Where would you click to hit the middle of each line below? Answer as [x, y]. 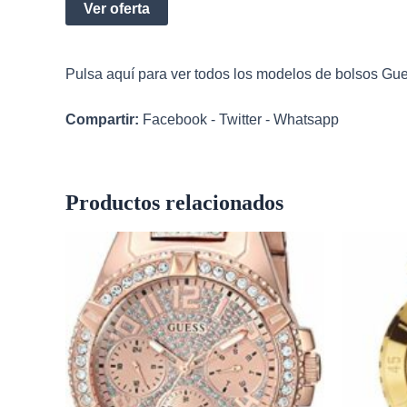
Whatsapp [306, 120]
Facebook [175, 120]
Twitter [240, 120]
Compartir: [102, 120]
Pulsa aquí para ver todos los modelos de [200, 74]
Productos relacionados [174, 203]
